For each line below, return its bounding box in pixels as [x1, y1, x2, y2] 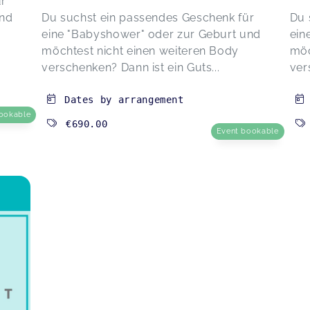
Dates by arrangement [64, 93, 184, 105]
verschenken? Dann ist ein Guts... [42, 60, 220, 74]
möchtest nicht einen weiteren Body [42, 44, 239, 57]
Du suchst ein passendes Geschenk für [42, 10, 255, 24]
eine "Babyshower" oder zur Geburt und [42, 27, 261, 41]
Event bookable [216, 126, 279, 136]
